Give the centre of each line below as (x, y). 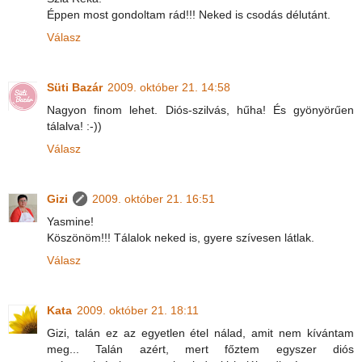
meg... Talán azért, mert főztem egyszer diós (200, 349)
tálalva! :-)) (74, 126)
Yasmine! (70, 222)
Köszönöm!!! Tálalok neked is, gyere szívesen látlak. (181, 238)
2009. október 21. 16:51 (154, 199)
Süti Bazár (75, 88)
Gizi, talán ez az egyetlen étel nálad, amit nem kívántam (200, 333)
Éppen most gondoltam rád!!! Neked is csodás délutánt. (189, 15)
